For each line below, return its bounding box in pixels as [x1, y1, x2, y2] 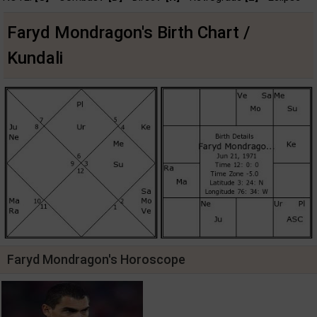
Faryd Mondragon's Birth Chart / [7, 23, 250, 42]
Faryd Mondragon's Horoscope [7, 252, 185, 267]
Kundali [7, 48, 63, 68]
